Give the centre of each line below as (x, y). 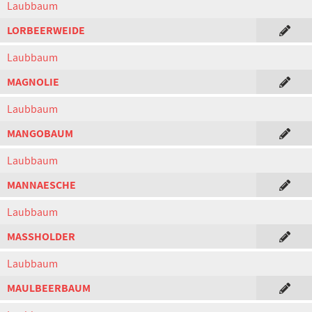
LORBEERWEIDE (46, 30)
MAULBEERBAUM (49, 288)
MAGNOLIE (33, 82)
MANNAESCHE (41, 185)
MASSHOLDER (41, 236)
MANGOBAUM (40, 133)
